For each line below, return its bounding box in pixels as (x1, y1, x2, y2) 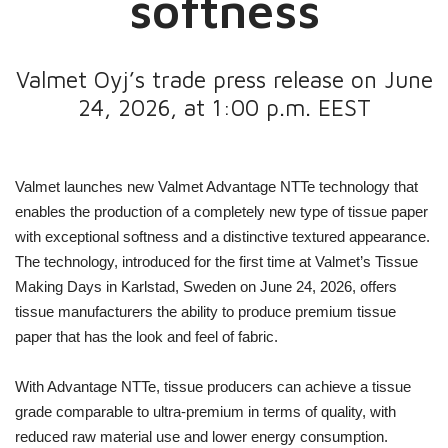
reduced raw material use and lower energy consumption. (15, 428, 389, 445)
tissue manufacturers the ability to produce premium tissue (15, 303, 397, 320)
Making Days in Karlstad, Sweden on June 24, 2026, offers (15, 278, 398, 295)
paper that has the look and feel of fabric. (15, 328, 279, 345)
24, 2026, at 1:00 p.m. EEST (77, 94, 371, 121)
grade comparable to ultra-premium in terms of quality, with (15, 403, 397, 420)
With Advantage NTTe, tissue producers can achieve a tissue (15, 378, 412, 395)
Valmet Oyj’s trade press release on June (15, 66, 433, 93)
